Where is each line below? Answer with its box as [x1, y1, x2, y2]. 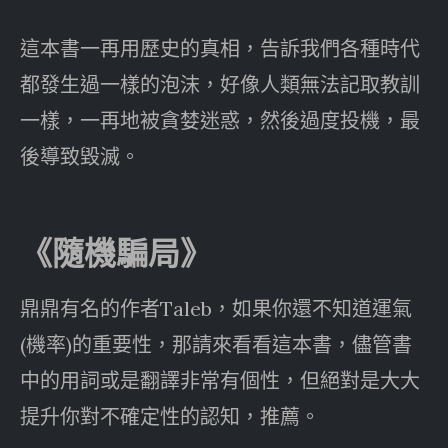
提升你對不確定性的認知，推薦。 [20, 403, 320, 429]
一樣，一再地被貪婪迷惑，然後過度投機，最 [20, 107, 420, 133]
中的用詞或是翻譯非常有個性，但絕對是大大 [20, 367, 420, 393]
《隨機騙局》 [20, 233, 212, 273]
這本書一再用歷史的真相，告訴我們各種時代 [20, 35, 420, 61]
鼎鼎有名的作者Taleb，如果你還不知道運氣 [20, 295, 412, 321]
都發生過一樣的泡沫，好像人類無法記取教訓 [20, 71, 420, 97]
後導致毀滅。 [20, 143, 140, 169]
